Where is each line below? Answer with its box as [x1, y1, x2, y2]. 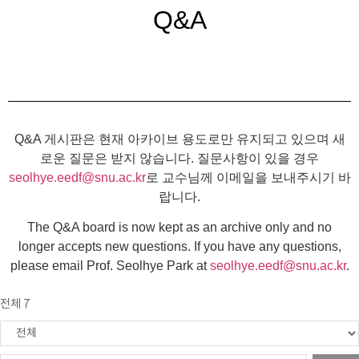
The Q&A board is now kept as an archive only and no [27, 220, 332, 235]
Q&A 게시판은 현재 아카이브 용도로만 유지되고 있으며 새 [14, 132, 345, 146]
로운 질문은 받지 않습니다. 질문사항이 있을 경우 [40, 151, 319, 165]
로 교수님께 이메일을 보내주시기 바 [145, 171, 351, 184]
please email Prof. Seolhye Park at [10, 259, 210, 273]
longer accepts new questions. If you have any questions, [18, 240, 341, 254]
